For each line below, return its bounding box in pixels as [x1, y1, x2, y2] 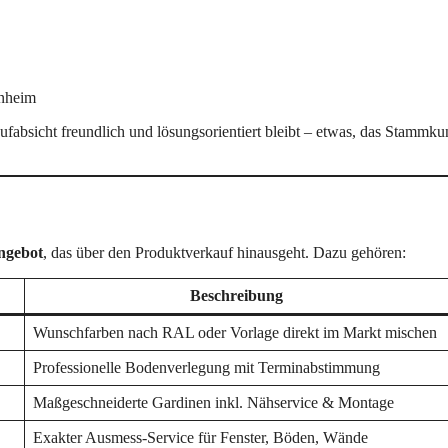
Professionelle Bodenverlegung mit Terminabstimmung [33, 358, 380, 376]
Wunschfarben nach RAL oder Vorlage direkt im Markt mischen [33, 323, 437, 341]
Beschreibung [190, 286, 283, 304]
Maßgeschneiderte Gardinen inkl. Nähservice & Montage [33, 393, 394, 411]
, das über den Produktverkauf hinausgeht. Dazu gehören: [43, 243, 406, 261]
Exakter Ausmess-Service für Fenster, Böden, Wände [33, 428, 368, 446]
